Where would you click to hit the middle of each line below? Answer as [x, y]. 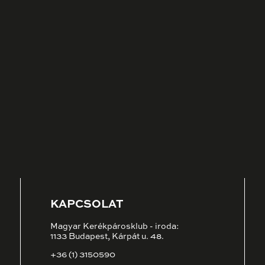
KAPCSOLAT [87, 204]
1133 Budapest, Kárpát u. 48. [107, 237]
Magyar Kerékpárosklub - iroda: [115, 227]
